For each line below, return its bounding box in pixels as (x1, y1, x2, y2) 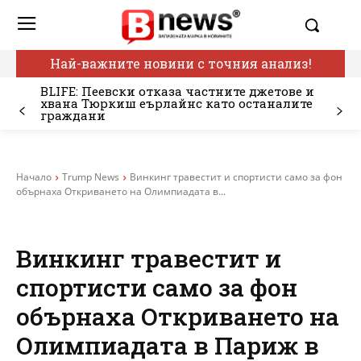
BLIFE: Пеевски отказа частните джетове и (40, 83, 314, 100)
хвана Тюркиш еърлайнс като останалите (40, 95, 313, 112)
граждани (40, 107, 106, 124)
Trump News (62, 170, 119, 185)
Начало (16, 170, 52, 185)
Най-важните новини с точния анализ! (49, 55, 312, 73)
